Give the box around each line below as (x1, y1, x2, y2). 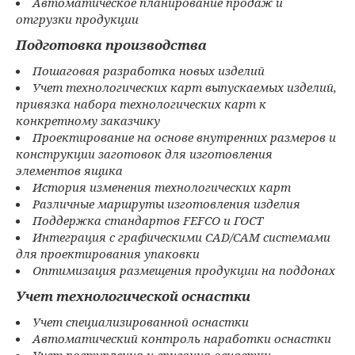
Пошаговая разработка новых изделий (32, 63, 265, 79)
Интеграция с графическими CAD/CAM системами (32, 229, 330, 246)
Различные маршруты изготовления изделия (32, 196, 300, 212)
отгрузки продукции (16, 11, 139, 28)
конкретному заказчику (16, 113, 160, 129)
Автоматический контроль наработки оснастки (32, 330, 331, 347)
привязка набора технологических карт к (16, 96, 266, 113)
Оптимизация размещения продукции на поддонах (32, 262, 335, 279)
